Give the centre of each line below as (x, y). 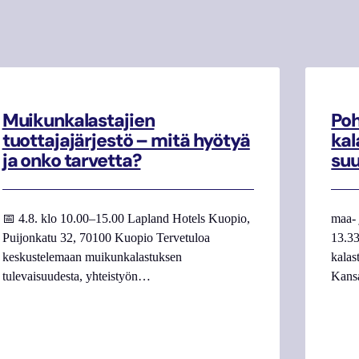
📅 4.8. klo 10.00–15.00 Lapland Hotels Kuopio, (126, 218)
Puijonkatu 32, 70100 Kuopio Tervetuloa (106, 237)
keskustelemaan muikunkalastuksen (92, 256)
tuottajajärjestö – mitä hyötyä (126, 141)
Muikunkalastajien (78, 121)
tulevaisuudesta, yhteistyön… (76, 276)
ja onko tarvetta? (71, 161)
